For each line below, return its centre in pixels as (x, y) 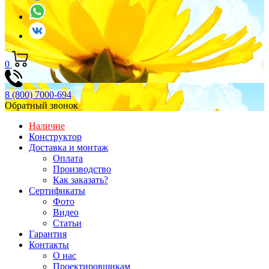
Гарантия (48, 234)
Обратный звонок (41, 105)
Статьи (67, 223)
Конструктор (55, 136)
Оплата (68, 158)
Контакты (49, 244)
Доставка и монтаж (68, 147)
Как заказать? (80, 180)
